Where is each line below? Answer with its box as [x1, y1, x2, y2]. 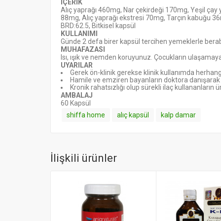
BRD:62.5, [61, 22, 92, 30]
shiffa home [67, 111, 105, 119]
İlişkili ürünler [50, 152, 117, 164]
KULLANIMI [61, 30, 98, 37]
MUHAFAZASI [61, 45, 105, 53]
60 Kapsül [61, 99, 91, 107]
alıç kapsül [117, 111, 149, 119]
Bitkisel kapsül [92, 22, 136, 30]
